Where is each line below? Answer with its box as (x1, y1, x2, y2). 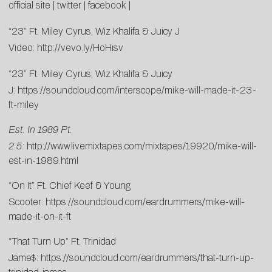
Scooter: (8, 197, 46, 208)
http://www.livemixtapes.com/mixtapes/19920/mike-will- (27, 141, 257, 152)
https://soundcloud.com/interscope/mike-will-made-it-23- (18, 85, 256, 96)
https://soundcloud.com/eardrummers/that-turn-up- (41, 253, 254, 263)
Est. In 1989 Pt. (8, 124, 72, 135)
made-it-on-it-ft (8, 211, 71, 222)
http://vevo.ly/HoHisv (37, 42, 123, 53)
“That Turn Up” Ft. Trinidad (8, 236, 116, 247)
